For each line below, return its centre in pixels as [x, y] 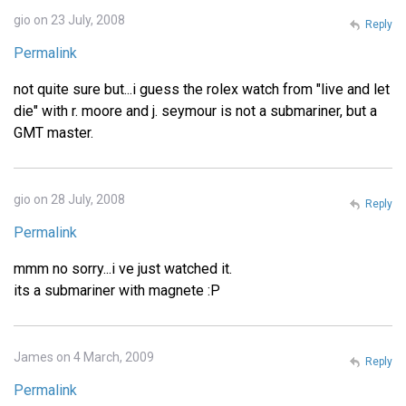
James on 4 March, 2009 [84, 358]
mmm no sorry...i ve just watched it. [123, 269]
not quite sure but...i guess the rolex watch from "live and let [202, 90]
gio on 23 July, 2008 [69, 20]
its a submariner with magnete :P [117, 291]
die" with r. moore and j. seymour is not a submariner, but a [195, 111]
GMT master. [53, 133]
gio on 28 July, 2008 [69, 200]
